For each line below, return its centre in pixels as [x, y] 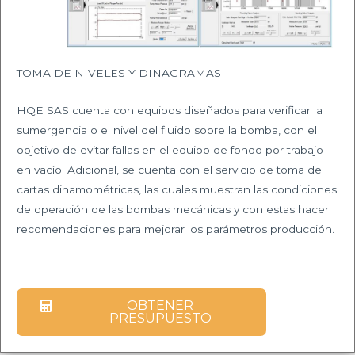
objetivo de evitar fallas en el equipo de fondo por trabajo [170, 149]
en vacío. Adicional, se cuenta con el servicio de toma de [169, 169]
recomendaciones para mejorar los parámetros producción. [176, 229]
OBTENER [160, 305]
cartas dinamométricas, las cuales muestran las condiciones [177, 189]
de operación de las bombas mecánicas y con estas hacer [173, 209]
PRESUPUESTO [160, 318]
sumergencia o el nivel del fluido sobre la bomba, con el [167, 130]
